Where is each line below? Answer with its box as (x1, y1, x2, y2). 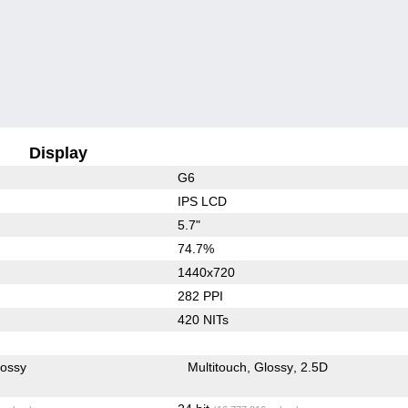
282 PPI (177, 288, 223, 303)
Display (29, 143, 88, 162)
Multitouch (188, 359, 248, 374)
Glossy (254, 359, 294, 374)
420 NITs (177, 311, 229, 327)
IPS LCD (177, 193, 227, 209)
